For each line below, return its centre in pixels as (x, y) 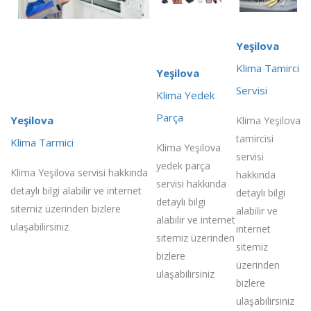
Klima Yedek (185, 95)
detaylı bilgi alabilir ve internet (76, 190)
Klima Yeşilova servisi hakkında (79, 172)
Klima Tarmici (42, 142)
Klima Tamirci (268, 68)
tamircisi (255, 138)
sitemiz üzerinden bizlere (66, 208)
